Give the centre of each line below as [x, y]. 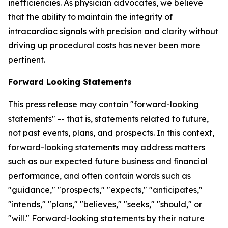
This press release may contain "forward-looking [104, 104]
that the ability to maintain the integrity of [90, 17]
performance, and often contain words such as [99, 176]
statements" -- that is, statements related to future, [108, 119]
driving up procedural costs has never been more [104, 45]
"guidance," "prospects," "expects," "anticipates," [105, 190]
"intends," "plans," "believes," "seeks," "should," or [105, 204]
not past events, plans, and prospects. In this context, [111, 133]
